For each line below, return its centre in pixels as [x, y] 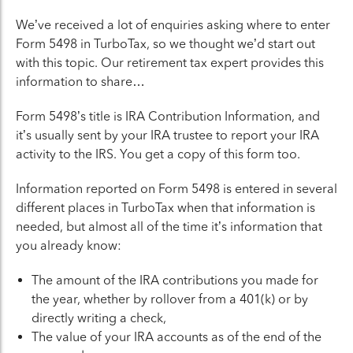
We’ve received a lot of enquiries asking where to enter [173, 25]
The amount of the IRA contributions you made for [175, 280]
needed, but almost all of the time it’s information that [169, 227]
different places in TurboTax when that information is [165, 208]
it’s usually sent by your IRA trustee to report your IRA [167, 135]
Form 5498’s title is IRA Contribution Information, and [168, 116]
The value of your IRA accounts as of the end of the [176, 337]
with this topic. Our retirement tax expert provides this [170, 63]
